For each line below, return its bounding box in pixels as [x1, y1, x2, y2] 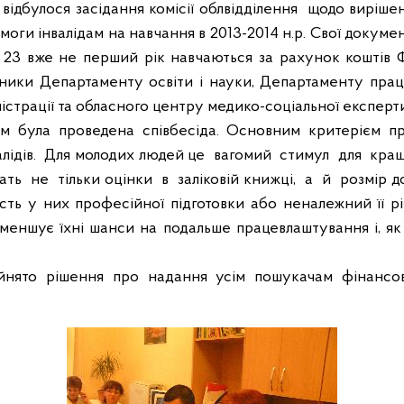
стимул [280, 147, 330, 164]
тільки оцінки [58, 171, 152, 188]
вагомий [213, 147, 271, 164]
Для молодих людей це [44, 147, 206, 164]
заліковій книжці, [178, 171, 296, 188]
